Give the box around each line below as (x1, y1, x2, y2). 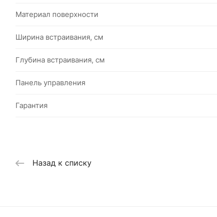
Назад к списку (32, 158, 92, 168)
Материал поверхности (15, 10, 98, 19)
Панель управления (15, 78, 85, 87)
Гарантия (15, 101, 47, 110)
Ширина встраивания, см (15, 32, 103, 42)
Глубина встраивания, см (15, 55, 105, 64)
